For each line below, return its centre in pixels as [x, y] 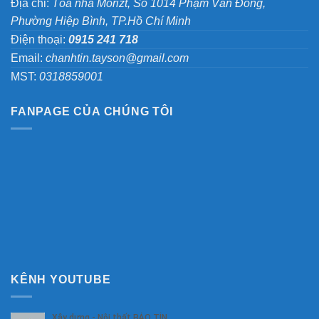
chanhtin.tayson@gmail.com [117, 58]
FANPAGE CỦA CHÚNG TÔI [92, 111]
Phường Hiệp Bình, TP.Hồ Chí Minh [101, 21]
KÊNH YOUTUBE [61, 279]
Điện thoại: [40, 39]
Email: [28, 58]
